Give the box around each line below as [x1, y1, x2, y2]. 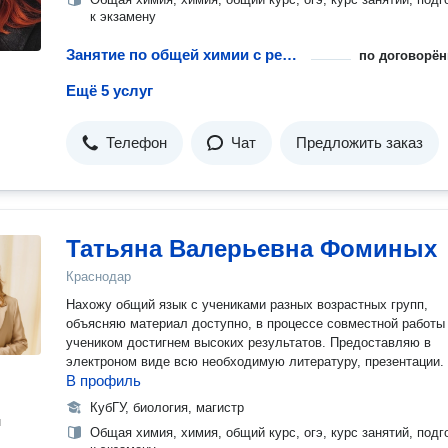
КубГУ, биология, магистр [90, 400, 244, 415]
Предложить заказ [296, 134, 423, 151]
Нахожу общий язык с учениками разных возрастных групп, [66, 297, 428, 312]
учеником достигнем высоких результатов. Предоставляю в [66, 335, 431, 350]
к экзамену [90, 9, 156, 24]
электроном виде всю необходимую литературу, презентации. [66, 354, 444, 369]
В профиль [66, 372, 141, 389]
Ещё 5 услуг [66, 82, 153, 99]
